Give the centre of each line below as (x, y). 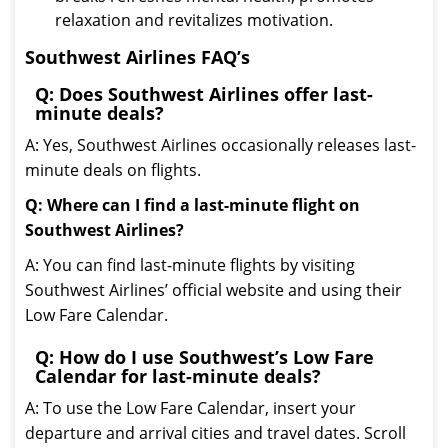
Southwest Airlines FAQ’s (137, 57)
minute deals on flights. (113, 170)
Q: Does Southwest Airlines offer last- (204, 94)
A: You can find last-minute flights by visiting (190, 265)
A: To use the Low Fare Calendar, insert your (190, 408)
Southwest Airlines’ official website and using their (213, 290)
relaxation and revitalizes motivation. (194, 20)
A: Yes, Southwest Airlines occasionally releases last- (220, 145)
